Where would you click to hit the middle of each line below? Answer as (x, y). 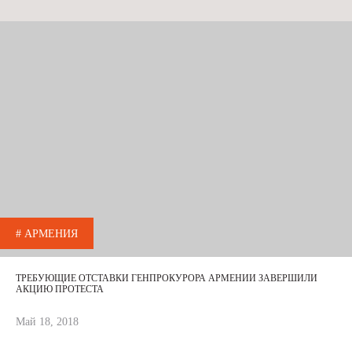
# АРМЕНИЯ (47, 233)
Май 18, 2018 (47, 321)
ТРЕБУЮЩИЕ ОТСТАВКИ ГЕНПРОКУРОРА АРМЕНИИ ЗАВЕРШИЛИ (167, 278)
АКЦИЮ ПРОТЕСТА (60, 289)
